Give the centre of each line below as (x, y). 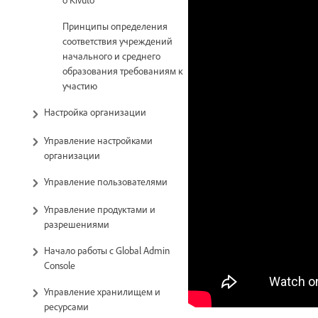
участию (80, 86)
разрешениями (77, 224)
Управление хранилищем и (102, 291)
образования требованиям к (122, 71)
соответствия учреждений (117, 41)
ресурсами (66, 306)
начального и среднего (111, 56)
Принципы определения (115, 26)
